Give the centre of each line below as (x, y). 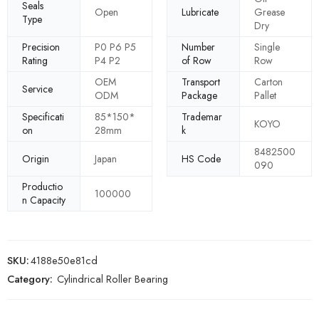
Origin (36, 158)
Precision (41, 47)
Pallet (265, 96)
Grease (270, 12)
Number (198, 47)
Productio (42, 187)
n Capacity (44, 200)
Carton (268, 82)
